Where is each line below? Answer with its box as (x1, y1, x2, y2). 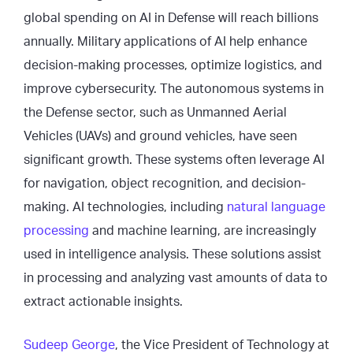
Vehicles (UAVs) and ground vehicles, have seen (24, 130, 297, 143)
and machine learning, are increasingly (89, 225, 316, 237)
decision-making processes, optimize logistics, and (24, 59, 322, 72)
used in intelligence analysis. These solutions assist (24, 248, 321, 261)
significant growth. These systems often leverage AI (24, 154, 325, 166)
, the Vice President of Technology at (115, 339, 329, 351)
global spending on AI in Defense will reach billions (24, 12, 318, 24)
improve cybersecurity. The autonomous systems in (24, 83, 324, 95)
